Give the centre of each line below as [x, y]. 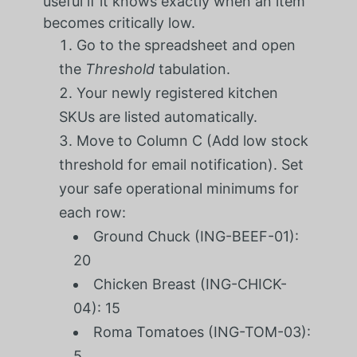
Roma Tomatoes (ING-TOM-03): [202, 331]
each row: [92, 212]
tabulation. [192, 69]
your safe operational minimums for [178, 188]
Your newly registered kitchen [177, 92]
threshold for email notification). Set [181, 164]
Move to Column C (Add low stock [192, 140]
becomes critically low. [119, 22]
